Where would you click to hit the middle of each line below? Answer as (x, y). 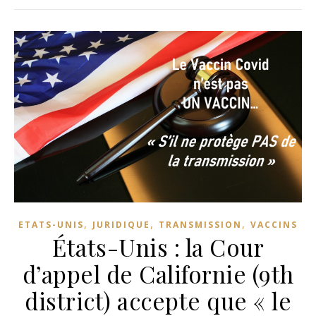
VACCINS (274, 225)
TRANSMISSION (200, 225)
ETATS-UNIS (51, 225)
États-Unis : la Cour (158, 247)
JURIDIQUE (121, 225)
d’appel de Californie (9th (158, 274)
